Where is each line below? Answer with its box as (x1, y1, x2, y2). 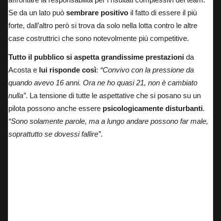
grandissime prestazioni (101, 53, 184, 62)
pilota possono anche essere (8, 104, 103, 113)
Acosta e (8, 66, 39, 74)
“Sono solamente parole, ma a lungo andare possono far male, (8, 117, 208, 126)
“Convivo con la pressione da (100, 66, 194, 74)
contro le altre (152, 21, 197, 30)
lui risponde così (39, 66, 96, 74)
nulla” (8, 91, 26, 100)
